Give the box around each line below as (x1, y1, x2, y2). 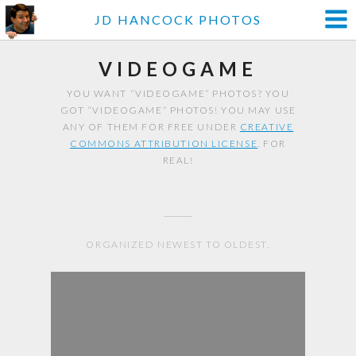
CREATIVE (239, 121, 294, 133)
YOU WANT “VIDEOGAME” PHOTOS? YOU (66, 87, 290, 99)
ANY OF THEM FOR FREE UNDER (62, 121, 240, 133)
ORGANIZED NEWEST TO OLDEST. (86, 238, 270, 250)
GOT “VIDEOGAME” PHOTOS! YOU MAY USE (60, 104, 296, 116)
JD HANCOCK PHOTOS (95, 12, 261, 27)
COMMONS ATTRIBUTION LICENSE (70, 137, 258, 149)
